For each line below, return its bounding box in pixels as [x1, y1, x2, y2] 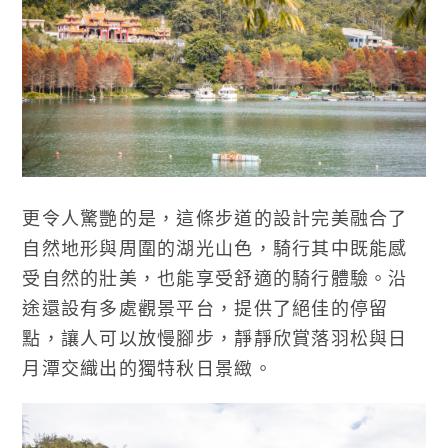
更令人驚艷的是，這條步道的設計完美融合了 [22, 207, 408, 230]
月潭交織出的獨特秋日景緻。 [22, 357, 273, 380]
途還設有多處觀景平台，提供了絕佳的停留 [22, 297, 389, 320]
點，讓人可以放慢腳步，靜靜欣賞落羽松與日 [22, 327, 408, 350]
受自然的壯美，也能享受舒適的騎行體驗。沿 [22, 267, 408, 290]
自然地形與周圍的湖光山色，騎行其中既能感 [22, 237, 408, 260]
